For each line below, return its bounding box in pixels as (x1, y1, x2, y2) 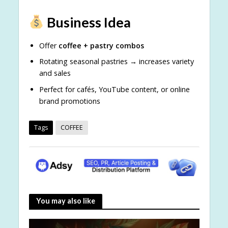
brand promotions (39, 96, 100, 106)
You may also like (36, 196, 95, 206)
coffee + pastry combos (58, 40, 144, 50)
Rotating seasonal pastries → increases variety (39, 56, 194, 67)
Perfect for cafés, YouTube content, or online (39, 84, 190, 95)
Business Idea (44, 13, 131, 31)
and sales (39, 68, 71, 78)
